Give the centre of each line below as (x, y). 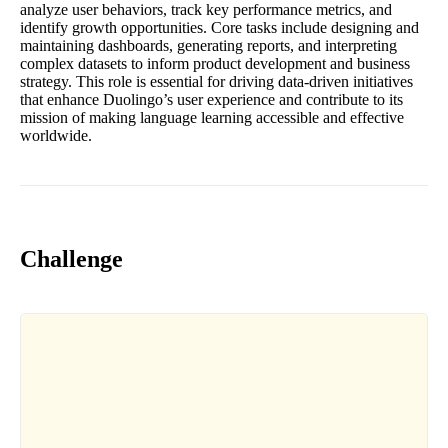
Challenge (71, 259)
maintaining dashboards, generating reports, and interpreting (208, 46)
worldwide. (56, 136)
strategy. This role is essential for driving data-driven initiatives (216, 82)
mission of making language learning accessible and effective (212, 118)
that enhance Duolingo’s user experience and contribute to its (211, 100)
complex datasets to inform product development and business (215, 64)
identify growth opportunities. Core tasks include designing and (219, 28)
